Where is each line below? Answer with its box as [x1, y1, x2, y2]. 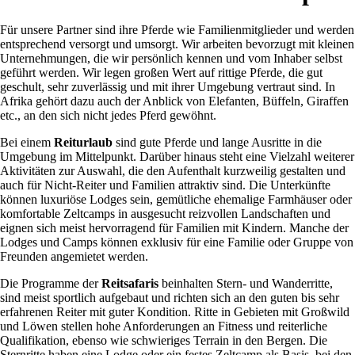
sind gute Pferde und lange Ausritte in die [116, 135, 322, 149]
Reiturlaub [54, 135, 116, 149]
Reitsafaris [101, 276, 162, 290]
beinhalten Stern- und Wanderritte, [162, 276, 336, 290]
